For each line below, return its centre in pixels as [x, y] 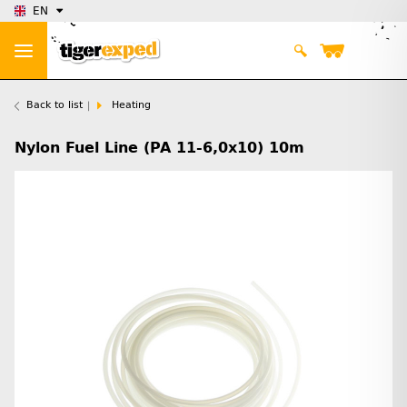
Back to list [55, 105]
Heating [131, 105]
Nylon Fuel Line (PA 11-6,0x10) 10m [159, 148]
